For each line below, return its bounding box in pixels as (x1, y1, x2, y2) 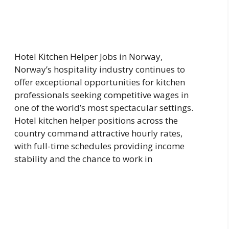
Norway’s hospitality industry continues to (14, 63, 185, 75)
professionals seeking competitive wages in (14, 88, 189, 101)
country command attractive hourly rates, (14, 127, 182, 139)
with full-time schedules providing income (14, 140, 185, 152)
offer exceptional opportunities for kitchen (14, 76, 185, 88)
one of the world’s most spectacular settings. (14, 101, 193, 113)
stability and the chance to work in (14, 152, 152, 165)
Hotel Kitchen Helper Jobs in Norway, (14, 50, 163, 62)
